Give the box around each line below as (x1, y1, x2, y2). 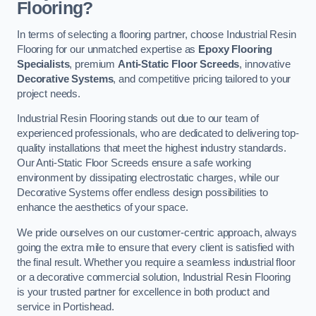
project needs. (17, 87, 80, 99)
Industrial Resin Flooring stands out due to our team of (17, 113, 260, 125)
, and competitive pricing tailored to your (113, 73, 291, 85)
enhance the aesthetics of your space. (17, 202, 188, 214)
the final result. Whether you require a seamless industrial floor (17, 256, 296, 268)
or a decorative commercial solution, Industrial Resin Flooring (17, 271, 291, 283)
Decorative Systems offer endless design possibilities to (17, 187, 268, 199)
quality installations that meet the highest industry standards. (17, 142, 286, 154)
